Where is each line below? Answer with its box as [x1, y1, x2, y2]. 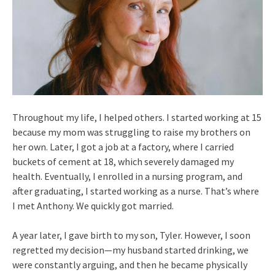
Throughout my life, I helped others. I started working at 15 [12, 110, 261, 123]
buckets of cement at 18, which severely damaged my [12, 155, 234, 168]
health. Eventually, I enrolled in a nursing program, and [12, 169, 242, 182]
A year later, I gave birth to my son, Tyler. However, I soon [12, 228, 250, 241]
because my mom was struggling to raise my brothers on [12, 125, 250, 138]
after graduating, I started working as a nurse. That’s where [12, 184, 259, 197]
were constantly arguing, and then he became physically [12, 258, 247, 271]
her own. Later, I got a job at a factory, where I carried [12, 140, 234, 153]
